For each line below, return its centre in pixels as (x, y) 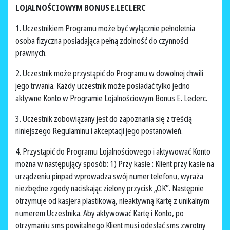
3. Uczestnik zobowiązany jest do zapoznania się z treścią (104, 119)
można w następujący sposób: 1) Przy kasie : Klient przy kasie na (115, 164)
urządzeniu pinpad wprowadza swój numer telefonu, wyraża (109, 176)
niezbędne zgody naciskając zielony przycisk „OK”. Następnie (110, 189)
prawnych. (32, 53)
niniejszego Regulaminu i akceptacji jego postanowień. (100, 131)
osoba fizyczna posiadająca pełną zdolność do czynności (102, 41)
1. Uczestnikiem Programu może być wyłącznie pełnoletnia (105, 28)
